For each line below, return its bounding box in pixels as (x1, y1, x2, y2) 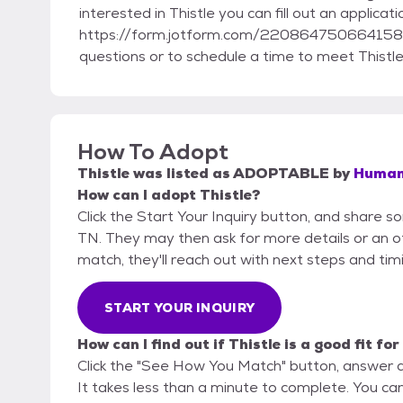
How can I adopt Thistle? (77, 185, 260, 205)
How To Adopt (77, 138, 228, 166)
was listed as (130, 164, 233, 184)
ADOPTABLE (233, 164, 329, 184)
